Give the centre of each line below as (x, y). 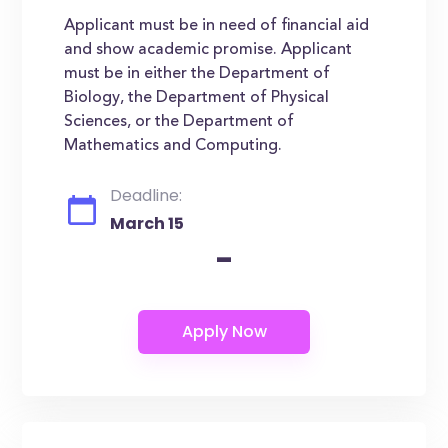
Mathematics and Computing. (173, 146)
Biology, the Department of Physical (197, 98)
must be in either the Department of (197, 74)
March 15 (147, 223)
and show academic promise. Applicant (208, 50)
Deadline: (146, 195)
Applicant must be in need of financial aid (217, 26)
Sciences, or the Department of (179, 122)
